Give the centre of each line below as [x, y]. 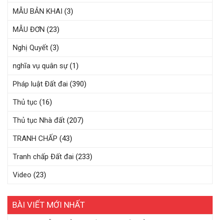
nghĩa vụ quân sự [40, 66]
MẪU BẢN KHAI [38, 11]
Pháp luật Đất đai [40, 84]
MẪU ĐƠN [29, 29]
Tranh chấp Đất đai [43, 156]
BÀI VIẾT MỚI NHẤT [49, 205]
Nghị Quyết [30, 47]
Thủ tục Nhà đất [39, 120]
